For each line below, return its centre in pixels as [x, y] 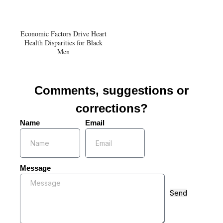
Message [35, 168]
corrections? [111, 108]
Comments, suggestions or [111, 90]
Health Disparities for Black [63, 42]
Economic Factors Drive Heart [63, 33]
